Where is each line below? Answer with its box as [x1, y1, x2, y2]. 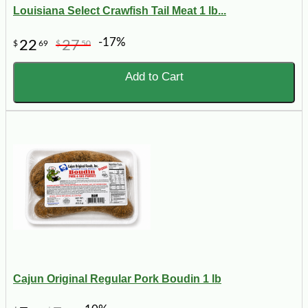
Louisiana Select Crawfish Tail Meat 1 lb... [13, 5, 226, 17]
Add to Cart [124, 69, 184, 83]
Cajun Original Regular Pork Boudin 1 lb [13, 273, 221, 285]
